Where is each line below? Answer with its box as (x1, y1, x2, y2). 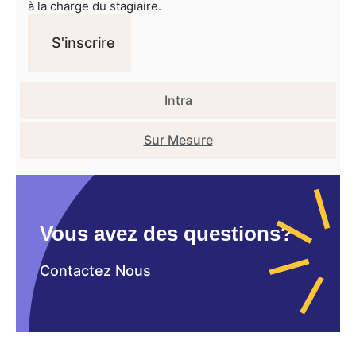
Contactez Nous (40, 262, 151, 280)
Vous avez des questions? (40, 222, 293, 246)
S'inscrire (52, 34, 115, 52)
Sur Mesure (143, 132, 213, 149)
